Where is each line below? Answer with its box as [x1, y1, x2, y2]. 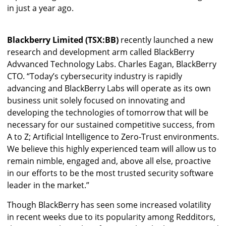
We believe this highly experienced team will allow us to [7, 143, 216, 155]
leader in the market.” [7, 180, 89, 191]
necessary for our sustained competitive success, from [7, 119, 215, 131]
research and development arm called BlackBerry [7, 46, 194, 58]
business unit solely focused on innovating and [7, 95, 185, 106]
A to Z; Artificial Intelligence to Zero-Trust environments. [7, 131, 219, 143]
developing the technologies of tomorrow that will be [7, 107, 208, 119]
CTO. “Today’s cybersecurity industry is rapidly [7, 71, 182, 82]
